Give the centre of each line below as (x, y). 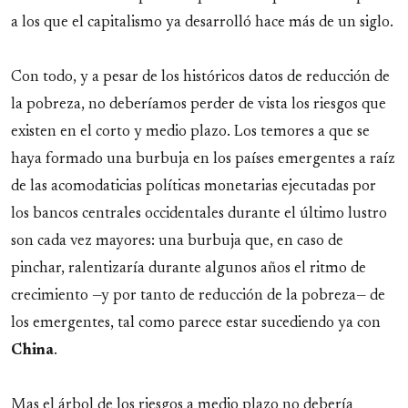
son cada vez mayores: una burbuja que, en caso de (177, 241)
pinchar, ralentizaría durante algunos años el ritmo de (189, 268)
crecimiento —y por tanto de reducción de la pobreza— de (198, 296)
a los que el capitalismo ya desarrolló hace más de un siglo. (202, 22)
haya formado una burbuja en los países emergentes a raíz (203, 159)
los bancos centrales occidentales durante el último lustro (199, 214)
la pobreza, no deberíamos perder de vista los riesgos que (199, 104)
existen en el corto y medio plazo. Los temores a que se (190, 132)
